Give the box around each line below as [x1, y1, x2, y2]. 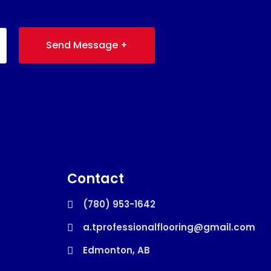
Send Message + [46, 38, 128, 52]
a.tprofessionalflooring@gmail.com [82, 221, 255, 233]
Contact [67, 169, 124, 188]
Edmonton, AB [82, 244, 150, 256]
